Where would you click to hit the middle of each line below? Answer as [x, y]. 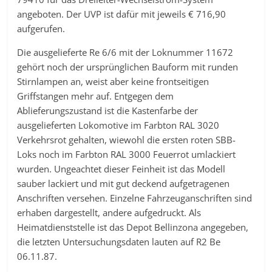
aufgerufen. [41, 29]
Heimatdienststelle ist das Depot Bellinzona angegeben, [133, 227]
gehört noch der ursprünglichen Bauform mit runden [128, 67]
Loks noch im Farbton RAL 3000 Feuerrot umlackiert [127, 155]
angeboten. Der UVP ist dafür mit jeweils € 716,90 [122, 14]
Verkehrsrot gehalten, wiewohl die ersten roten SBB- [127, 140]
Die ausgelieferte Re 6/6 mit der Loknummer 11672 [125, 53]
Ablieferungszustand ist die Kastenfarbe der [108, 111]
